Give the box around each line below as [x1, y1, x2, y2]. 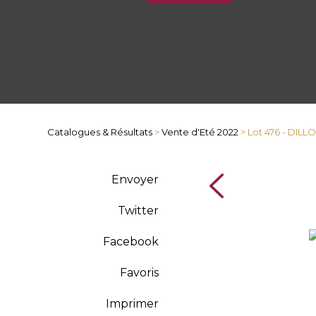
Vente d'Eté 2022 [162, 126, 239, 138]
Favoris [119, 266, 159, 279]
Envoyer [111, 173, 159, 186]
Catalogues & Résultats [47, 126, 153, 138]
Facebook [102, 235, 159, 248]
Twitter [117, 204, 159, 217]
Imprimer [105, 297, 159, 310]
